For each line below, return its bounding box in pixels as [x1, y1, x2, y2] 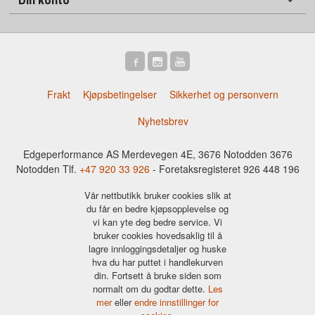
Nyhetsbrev [137, 114, 188, 129]
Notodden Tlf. [15, 161, 79, 176]
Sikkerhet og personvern [169, 87, 279, 102]
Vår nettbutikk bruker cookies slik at [84, 188, 231, 202]
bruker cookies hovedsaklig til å [93, 229, 222, 243]
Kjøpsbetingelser [83, 87, 157, 102]
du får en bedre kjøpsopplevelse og [86, 202, 229, 216]
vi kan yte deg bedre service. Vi [93, 215, 222, 229]
